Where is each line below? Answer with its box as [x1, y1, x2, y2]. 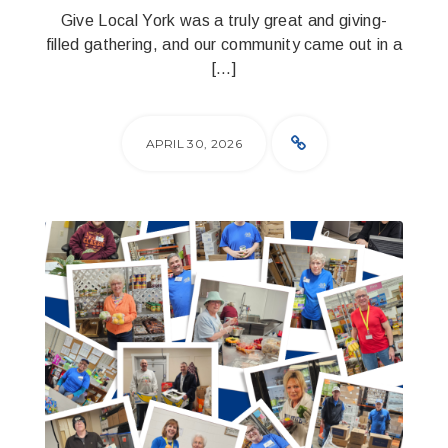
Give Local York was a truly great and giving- [60, 12, 388, 29]
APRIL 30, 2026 [145, 136, 242, 151]
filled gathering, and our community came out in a [45, 36, 403, 53]
